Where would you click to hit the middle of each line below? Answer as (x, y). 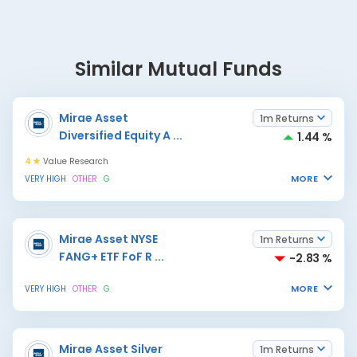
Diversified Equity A (115, 135)
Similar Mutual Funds (178, 69)
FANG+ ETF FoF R (106, 257)
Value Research (75, 161)
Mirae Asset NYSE (108, 239)
